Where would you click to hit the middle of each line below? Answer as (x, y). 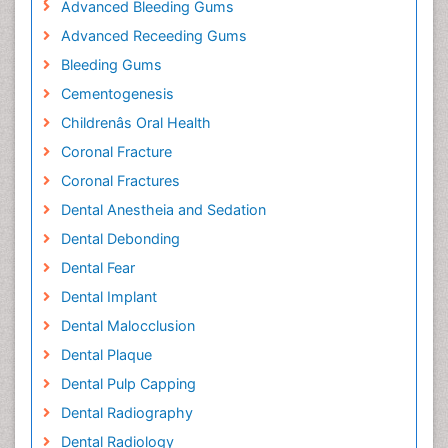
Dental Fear (97, 267)
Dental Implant (108, 296)
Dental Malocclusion (127, 325)
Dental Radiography (126, 412)
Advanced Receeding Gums (153, 35)
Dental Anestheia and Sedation (163, 209)
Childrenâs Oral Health (135, 122)
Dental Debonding (120, 238)
